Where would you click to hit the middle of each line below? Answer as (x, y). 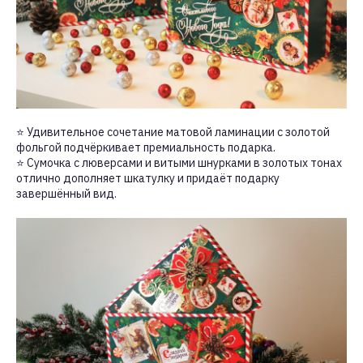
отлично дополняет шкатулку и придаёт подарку (148, 178)
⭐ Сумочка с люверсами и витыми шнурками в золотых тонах (179, 162)
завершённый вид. (66, 193)
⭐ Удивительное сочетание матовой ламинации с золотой (173, 132)
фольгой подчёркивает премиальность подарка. (146, 147)
